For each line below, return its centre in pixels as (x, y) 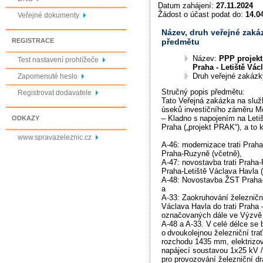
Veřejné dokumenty (48, 15)
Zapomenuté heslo (48, 76)
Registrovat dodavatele (55, 93)
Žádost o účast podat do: (201, 14)
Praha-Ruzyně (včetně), (202, 154)
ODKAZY (26, 118)
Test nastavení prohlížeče (58, 60)
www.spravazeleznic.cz (55, 137)
